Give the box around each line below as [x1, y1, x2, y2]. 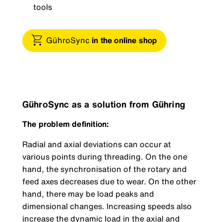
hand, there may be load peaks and [22, 188, 154, 200]
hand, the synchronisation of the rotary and [22, 163, 187, 175]
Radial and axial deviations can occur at [22, 138, 171, 151]
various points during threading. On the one [22, 151, 187, 163]
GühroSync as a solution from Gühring [22, 98, 185, 111]
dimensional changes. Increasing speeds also [22, 200, 192, 213]
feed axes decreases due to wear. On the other [22, 175, 196, 188]
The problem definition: [22, 118, 110, 130]
